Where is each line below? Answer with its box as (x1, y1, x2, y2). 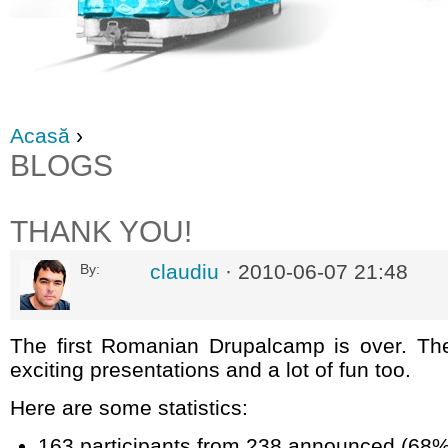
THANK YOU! (10, 215, 192, 248)
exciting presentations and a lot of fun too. (10, 358, 411, 381)
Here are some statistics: (10, 396, 248, 419)
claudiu (150, 260, 219, 283)
